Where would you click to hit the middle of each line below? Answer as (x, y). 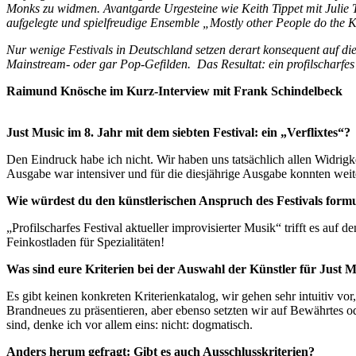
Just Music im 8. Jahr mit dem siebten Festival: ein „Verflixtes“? (178, 132)
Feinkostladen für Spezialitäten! (85, 242)
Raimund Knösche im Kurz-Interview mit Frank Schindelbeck (174, 91)
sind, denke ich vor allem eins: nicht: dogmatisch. (130, 324)
